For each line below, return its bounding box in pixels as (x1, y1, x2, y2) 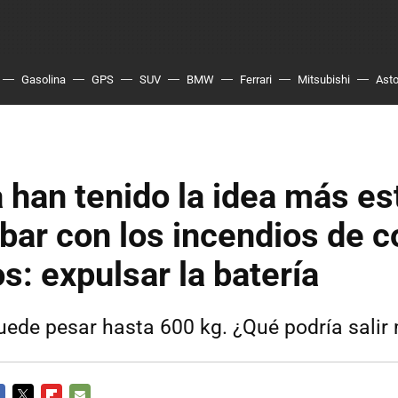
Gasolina (21, 73, 66, 86)
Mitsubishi (298, 73, 350, 86)
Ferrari (240, 73, 272, 86)
